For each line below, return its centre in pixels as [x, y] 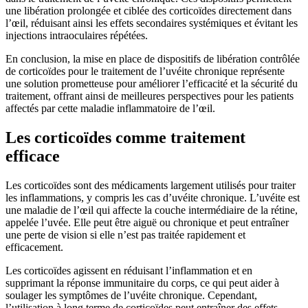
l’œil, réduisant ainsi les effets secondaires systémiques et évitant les [152, 23]
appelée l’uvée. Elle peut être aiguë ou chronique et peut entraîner [147, 223]
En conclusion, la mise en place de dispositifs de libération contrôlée [153, 59]
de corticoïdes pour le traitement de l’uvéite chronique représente [145, 71]
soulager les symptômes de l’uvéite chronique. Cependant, [131, 296]
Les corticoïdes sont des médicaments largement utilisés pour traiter [151, 186]
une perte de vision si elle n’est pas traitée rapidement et [125, 235]
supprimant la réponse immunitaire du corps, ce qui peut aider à [142, 283]
